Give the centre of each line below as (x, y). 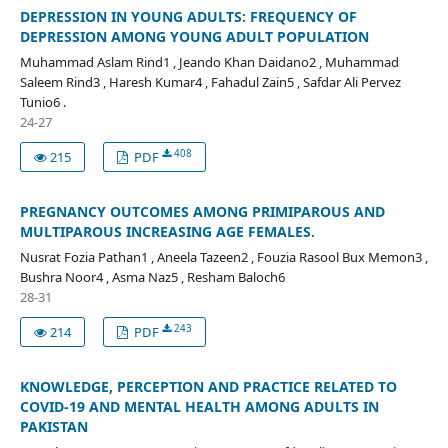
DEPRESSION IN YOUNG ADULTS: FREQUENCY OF (188, 16)
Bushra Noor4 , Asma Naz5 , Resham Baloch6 (152, 276)
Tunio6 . (42, 101)
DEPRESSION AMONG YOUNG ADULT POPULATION (194, 36)
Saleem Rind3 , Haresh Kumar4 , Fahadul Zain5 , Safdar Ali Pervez (210, 81)
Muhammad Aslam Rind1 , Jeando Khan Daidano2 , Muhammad (209, 61)
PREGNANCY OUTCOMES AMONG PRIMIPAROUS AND (202, 211)
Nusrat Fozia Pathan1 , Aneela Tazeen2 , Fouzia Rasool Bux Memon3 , (223, 256)
